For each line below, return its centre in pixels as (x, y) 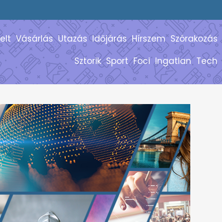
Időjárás (110, 38)
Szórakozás (194, 38)
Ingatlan (173, 61)
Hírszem (149, 38)
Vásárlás (34, 38)
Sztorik (88, 61)
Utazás (73, 38)
